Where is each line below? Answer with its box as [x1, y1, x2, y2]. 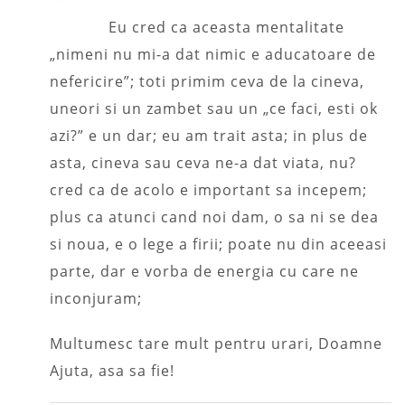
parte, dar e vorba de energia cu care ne [50, 260, 359, 281]
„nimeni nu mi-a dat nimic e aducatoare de [50, 43, 376, 64]
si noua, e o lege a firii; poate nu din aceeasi [50, 233, 387, 254]
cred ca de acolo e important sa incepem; [50, 179, 367, 200]
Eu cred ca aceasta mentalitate [108, 16, 344, 37]
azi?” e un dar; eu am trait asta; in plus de [50, 125, 368, 146]
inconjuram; [50, 287, 142, 308]
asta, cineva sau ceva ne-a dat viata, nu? [50, 152, 356, 173]
